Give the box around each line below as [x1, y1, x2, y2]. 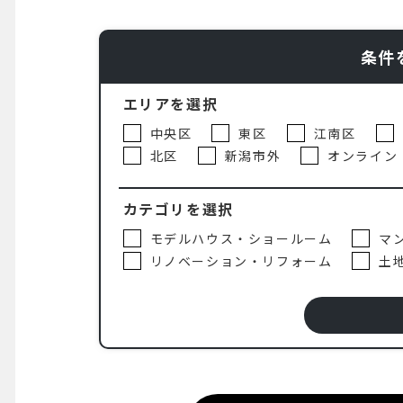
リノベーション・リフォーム [149, 253, 333, 269]
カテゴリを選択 [122, 200, 234, 218]
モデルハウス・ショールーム [149, 230, 333, 246]
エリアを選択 [122, 94, 219, 112]
